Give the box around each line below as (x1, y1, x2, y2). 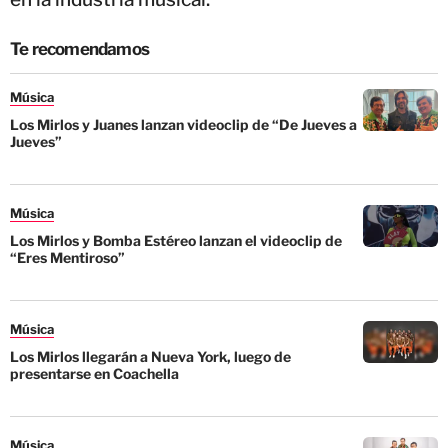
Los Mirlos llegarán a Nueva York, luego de (10, 348, 291, 366)
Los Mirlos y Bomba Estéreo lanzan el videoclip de (10, 232, 342, 250)
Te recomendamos (10, 39, 149, 60)
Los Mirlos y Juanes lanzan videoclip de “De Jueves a (10, 116, 357, 134)
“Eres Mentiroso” (10, 249, 125, 267)
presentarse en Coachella (10, 365, 179, 383)
